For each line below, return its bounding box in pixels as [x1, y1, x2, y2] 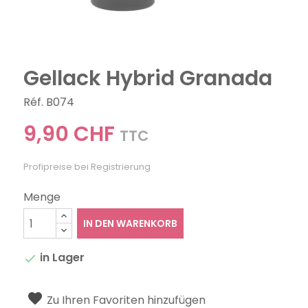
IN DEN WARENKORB [82, 217, 177, 231]
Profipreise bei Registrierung [23, 161, 151, 173]
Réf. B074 [23, 94, 75, 111]
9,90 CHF [23, 120, 115, 149]
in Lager [37, 250, 85, 266]
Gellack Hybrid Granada [23, 64, 273, 93]
